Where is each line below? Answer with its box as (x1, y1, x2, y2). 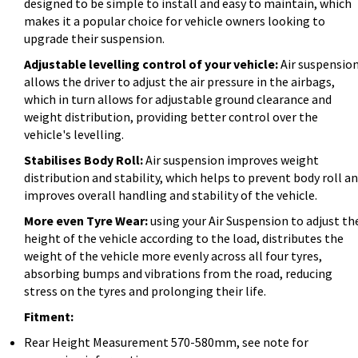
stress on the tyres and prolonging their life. (24, 283, 266, 300)
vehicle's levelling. (24, 126, 124, 143)
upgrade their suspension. (24, 30, 165, 47)
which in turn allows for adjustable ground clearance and (24, 91, 332, 108)
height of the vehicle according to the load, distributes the (24, 230, 344, 247)
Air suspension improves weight (143, 152, 319, 169)
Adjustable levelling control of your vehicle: (24, 56, 278, 73)
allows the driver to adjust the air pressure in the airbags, (24, 74, 335, 90)
